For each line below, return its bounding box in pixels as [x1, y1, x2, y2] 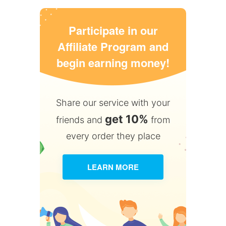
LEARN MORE [87, 161, 139, 173]
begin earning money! [56, 54, 169, 71]
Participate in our [68, 22, 158, 38]
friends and [56, 115, 105, 125]
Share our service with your [56, 97, 170, 108]
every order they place [66, 131, 160, 141]
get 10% [105, 112, 148, 126]
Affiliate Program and [58, 38, 168, 54]
